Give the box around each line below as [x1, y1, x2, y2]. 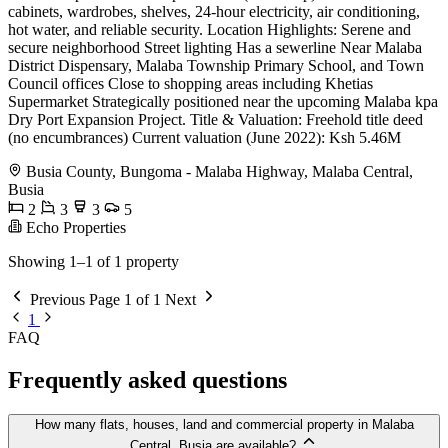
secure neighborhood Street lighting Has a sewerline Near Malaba [8, 39, 422, 57]
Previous [26, 291, 89, 309]
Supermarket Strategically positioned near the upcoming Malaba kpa [8, 93, 438, 111]
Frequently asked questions [8, 367, 287, 394]
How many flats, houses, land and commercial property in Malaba [34, 417, 414, 433]
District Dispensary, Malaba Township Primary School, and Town [8, 57, 424, 75]
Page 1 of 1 [89, 291, 161, 309]
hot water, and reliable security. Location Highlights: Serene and [8, 21, 411, 39]
